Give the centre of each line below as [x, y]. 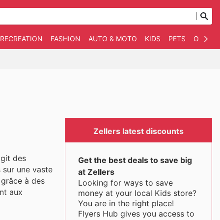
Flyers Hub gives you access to [136, 214]
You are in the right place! [126, 203]
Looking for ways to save [125, 183]
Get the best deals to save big [135, 160]
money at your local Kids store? [137, 193]
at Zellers [96, 172]
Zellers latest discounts [138, 131]
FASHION [66, 39]
